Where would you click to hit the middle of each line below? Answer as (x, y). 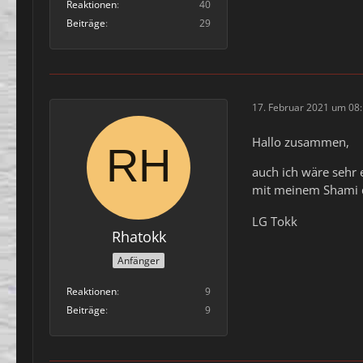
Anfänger (139, 261)
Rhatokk (139, 236)
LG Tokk (275, 222)
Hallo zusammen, (301, 141)
